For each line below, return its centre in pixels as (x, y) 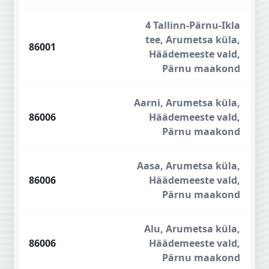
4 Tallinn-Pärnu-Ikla (193, 25)
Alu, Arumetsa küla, (192, 229)
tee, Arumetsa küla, (193, 40)
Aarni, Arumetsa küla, (187, 103)
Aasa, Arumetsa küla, (189, 166)
